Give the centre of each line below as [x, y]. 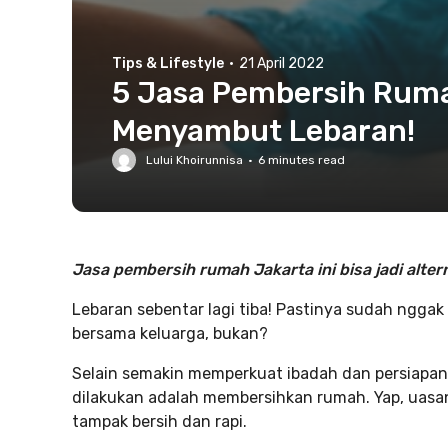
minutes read [305, 160]
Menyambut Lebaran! [263, 131]
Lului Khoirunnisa [194, 160]
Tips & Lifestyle [168, 63]
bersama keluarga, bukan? [170, 333]
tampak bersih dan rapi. [159, 421]
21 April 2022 [281, 63]
